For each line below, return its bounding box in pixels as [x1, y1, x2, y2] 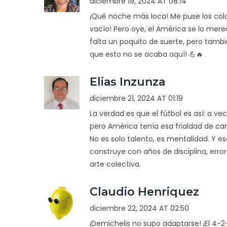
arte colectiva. [89, 159, 141, 169]
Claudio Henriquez [89, 184, 199, 199]
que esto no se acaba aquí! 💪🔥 [89, 49, 203, 59]
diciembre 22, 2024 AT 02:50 [89, 203, 189, 213]
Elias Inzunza [89, 74, 165, 89]
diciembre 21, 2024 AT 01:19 [89, 93, 183, 103]
